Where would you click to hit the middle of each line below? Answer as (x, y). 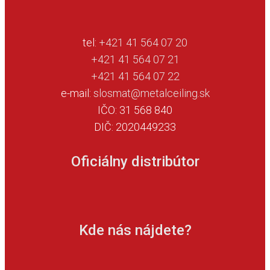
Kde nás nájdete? (135, 231)
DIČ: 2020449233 (135, 127)
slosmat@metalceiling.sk (151, 93)
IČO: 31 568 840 (135, 110)
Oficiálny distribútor (135, 162)
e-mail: (77, 93)
